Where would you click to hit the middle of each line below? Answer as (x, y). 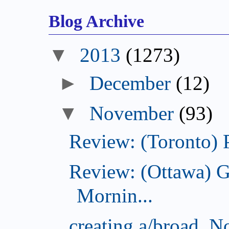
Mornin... (114, 196)
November (132, 113)
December (130, 83)
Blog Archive (96, 21)
